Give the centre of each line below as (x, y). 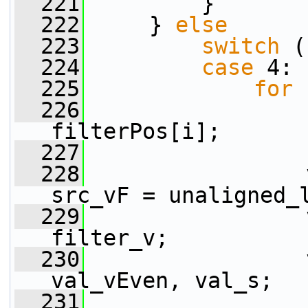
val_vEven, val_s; (162, 280)
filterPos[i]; (136, 131)
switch (241, 46)
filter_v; (110, 238)
